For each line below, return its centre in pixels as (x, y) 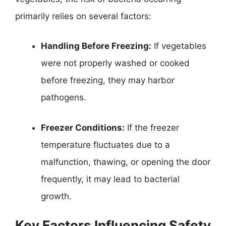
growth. (56, 196)
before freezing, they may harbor (108, 80)
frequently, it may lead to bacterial (110, 179)
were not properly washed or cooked (115, 63)
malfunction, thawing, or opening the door (126, 162)
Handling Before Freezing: (96, 46)
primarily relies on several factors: (83, 16)
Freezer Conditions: (83, 127)
